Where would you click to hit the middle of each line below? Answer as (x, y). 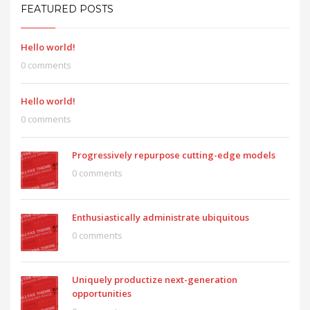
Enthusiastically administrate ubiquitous (161, 218)
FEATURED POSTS (67, 9)
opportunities (102, 294)
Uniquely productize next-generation (155, 280)
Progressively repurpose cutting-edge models (174, 155)
